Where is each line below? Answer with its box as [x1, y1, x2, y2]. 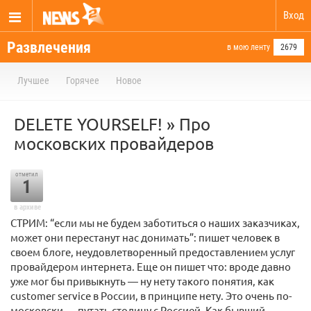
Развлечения [7, 39, 91, 56]
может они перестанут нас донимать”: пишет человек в [10, 230, 280, 244]
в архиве [13, 203, 41, 212]
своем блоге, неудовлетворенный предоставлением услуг [10, 245, 295, 258]
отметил [15, 171, 38, 178]
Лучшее [17, 75, 49, 86]
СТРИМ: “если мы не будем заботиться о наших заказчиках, [10, 216, 300, 229]
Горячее [66, 75, 99, 86]
